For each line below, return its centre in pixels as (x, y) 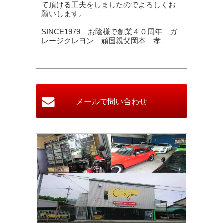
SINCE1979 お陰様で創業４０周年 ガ (109, 32)
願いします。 (64, 14)
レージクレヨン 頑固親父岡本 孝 (101, 41)
